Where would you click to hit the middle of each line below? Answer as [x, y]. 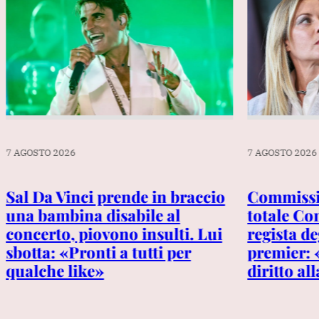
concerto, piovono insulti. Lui [114, 233]
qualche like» [54, 270]
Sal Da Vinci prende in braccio [115, 196]
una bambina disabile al [93, 215]
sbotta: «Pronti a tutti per [98, 252]
